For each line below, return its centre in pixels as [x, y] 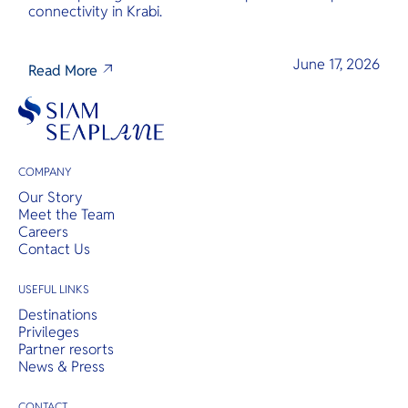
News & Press [61, 366]
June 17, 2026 [336, 65]
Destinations [57, 314]
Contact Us [54, 249]
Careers [43, 231]
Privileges [48, 331]
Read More [63, 71]
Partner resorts [66, 349]
